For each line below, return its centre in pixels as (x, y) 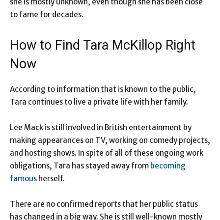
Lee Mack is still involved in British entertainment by (101, 128)
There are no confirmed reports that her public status (104, 204)
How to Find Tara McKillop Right (103, 45)
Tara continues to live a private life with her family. (99, 102)
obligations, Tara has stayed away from (80, 166)
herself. (51, 179)
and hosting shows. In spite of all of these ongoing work (107, 153)
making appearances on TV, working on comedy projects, (110, 140)
